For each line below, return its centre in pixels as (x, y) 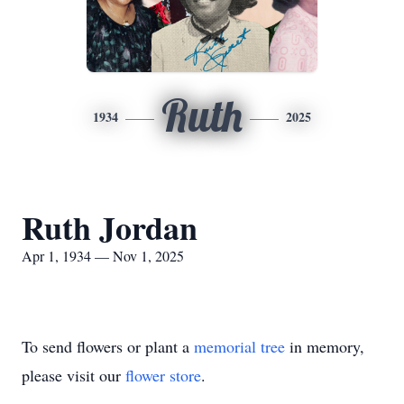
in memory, (325, 346)
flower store (163, 375)
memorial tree (239, 346)
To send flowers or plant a (108, 346)
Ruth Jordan (110, 227)
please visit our (73, 375)
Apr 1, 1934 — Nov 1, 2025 (103, 256)
